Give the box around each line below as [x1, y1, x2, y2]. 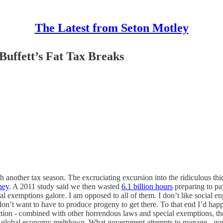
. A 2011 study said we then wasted [9, 182, 121, 191]
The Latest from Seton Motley [34, 21, 189, 34]
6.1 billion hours [121, 182, 173, 191]
